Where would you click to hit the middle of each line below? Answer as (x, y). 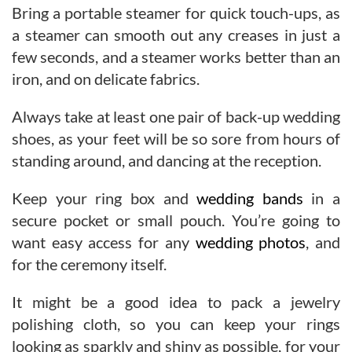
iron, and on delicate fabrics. (106, 78)
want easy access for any (104, 242)
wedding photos (251, 242)
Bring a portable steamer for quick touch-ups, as (176, 12)
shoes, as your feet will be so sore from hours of (176, 138)
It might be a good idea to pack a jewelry (176, 301)
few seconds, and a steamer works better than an (176, 56)
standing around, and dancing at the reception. (167, 160)
